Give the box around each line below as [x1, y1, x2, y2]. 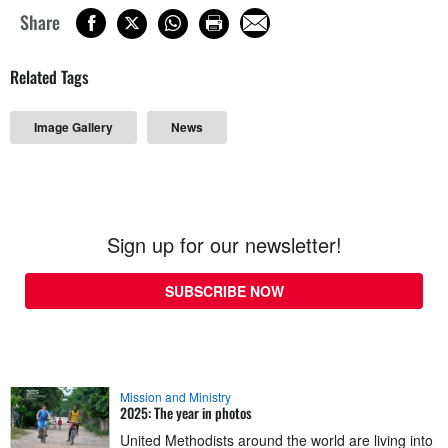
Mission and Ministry [120, 387, 231, 405]
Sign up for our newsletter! [106, 229, 342, 259]
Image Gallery [34, 117, 113, 136]
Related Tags [10, 63, 89, 89]
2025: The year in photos [120, 401, 252, 423]
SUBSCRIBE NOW [164, 280, 284, 301]
